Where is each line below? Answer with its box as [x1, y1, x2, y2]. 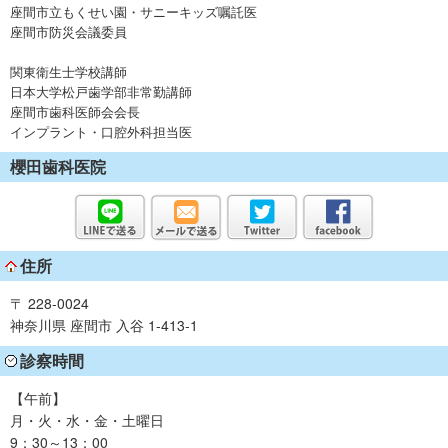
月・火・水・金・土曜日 [10, 410, 178, 431]
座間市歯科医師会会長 [10, 102, 140, 122]
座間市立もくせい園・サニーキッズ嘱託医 [10, 2, 257, 22]
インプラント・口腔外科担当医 [10, 122, 192, 142]
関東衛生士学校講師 [10, 62, 127, 82]
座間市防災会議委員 [10, 22, 127, 42]
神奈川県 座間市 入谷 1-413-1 [10, 315, 198, 336]
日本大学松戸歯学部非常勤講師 [10, 82, 192, 102]
